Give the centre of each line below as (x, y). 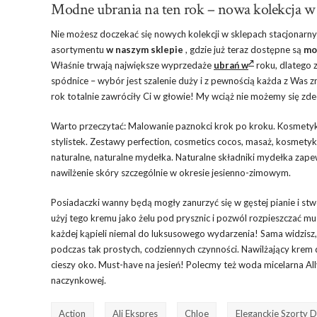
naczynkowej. (79, 281)
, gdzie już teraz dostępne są (243, 50)
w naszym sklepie (145, 50)
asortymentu (79, 50)
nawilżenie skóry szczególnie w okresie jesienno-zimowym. (171, 173)
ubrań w (231, 65)
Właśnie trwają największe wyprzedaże (132, 65)
